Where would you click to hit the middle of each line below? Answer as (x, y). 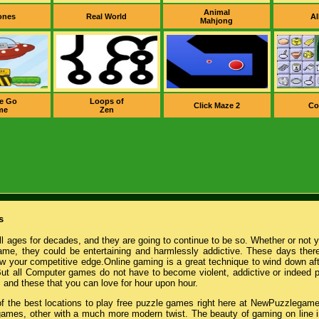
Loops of (106, 101)
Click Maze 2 (217, 105)
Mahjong (216, 21)
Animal (216, 12)
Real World (106, 16)
